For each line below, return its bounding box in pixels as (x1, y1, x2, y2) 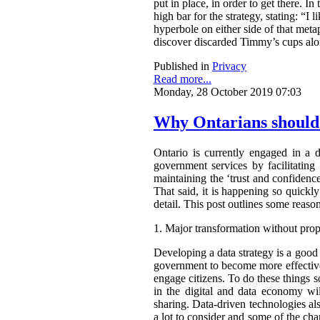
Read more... (154, 73, 211, 86)
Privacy (212, 60, 246, 73)
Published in (154, 60, 209, 73)
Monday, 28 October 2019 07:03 (154, 86, 301, 99)
